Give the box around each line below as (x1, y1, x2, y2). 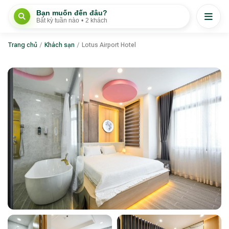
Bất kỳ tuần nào (36, 17, 79, 24)
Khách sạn (44, 41, 75, 49)
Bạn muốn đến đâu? (36, 9, 107, 17)
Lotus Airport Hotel (82, 41, 136, 49)
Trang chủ (8, 41, 37, 49)
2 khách (85, 17, 107, 24)
